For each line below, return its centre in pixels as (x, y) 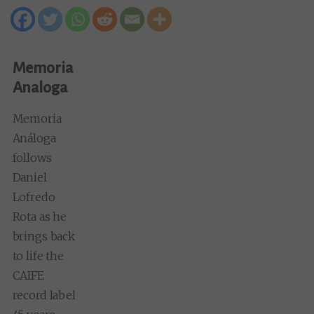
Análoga (34, 138)
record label (44, 295)
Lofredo (34, 197)
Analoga (40, 87)
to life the (38, 255)
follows (32, 157)
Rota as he (40, 216)
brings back (43, 236)
